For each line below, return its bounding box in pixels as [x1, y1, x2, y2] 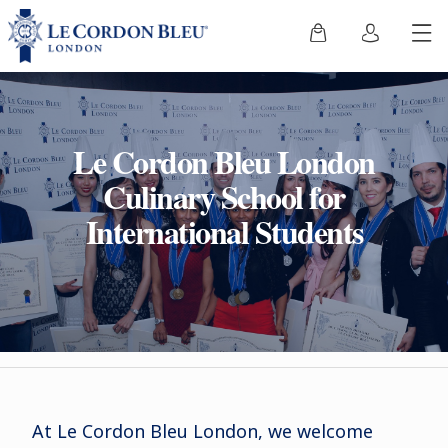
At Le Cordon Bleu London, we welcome [31, 419, 373, 443]
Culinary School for [103, 172, 345, 220]
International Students [85, 207, 363, 255]
